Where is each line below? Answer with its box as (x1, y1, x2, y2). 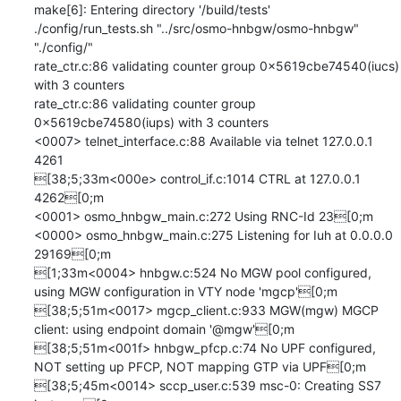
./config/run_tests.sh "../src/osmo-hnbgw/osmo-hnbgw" (33, 20, 359, 36)
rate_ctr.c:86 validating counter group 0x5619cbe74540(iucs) (33, 57, 399, 73)
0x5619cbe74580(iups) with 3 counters (33, 114, 269, 130)
